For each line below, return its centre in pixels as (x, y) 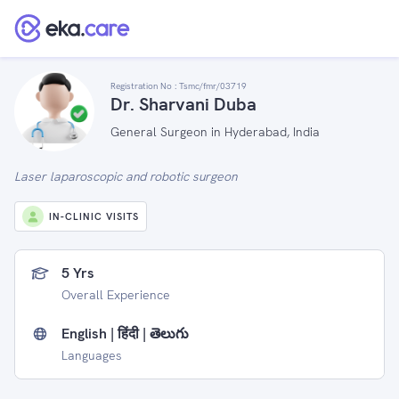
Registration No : (145, 85)
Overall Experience (116, 295)
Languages (92, 355)
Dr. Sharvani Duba (183, 104)
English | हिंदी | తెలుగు (125, 334)
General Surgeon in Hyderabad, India (215, 131)
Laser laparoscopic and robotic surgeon (126, 176)
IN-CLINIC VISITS (94, 216)
